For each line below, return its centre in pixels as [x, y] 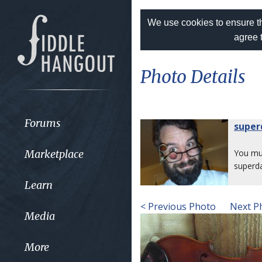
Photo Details [193, 77]
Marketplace [54, 154]
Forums [42, 123]
